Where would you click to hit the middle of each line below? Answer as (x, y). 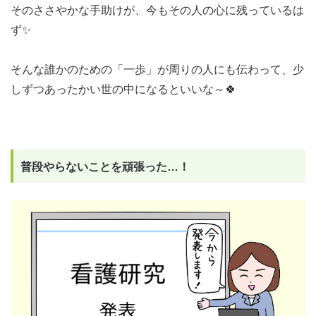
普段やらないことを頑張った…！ (105, 167)
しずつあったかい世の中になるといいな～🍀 (123, 89)
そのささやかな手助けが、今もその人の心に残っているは (157, 10)
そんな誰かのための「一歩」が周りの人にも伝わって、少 (157, 69)
